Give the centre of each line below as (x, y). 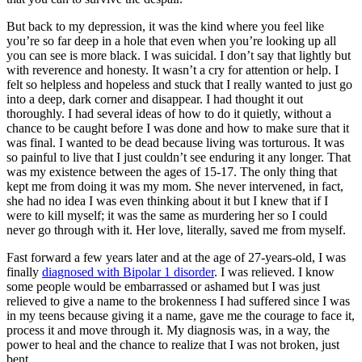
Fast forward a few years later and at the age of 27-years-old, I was (176, 257)
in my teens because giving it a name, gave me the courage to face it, (181, 315)
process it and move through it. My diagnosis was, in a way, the (168, 330)
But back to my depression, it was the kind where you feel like (165, 26)
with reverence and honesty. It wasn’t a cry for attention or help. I (173, 69)
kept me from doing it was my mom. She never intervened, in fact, (175, 186)
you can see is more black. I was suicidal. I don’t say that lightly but (179, 55)
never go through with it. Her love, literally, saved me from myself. (176, 229)
